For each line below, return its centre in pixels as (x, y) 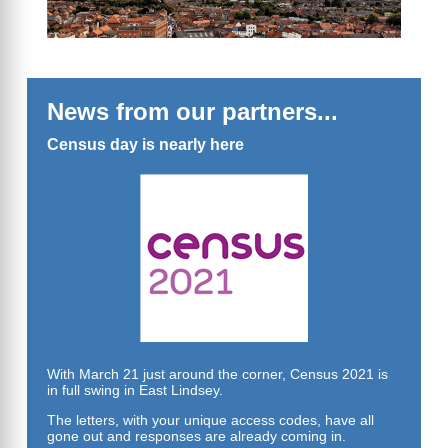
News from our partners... (192, 111)
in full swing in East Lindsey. (135, 390)
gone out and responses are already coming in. (196, 436)
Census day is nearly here (145, 144)
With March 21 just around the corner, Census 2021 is (217, 374)
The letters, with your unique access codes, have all (210, 420)
